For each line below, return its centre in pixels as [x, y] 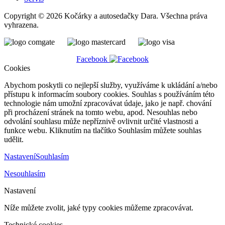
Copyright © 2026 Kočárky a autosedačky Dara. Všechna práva [106, 16]
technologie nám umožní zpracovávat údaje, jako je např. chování [108, 103]
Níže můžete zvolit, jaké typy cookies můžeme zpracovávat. [99, 207]
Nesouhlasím [25, 173]
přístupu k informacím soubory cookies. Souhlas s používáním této [109, 94]
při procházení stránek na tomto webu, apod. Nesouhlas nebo [101, 112]
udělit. [14, 139]
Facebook [92, 59]
